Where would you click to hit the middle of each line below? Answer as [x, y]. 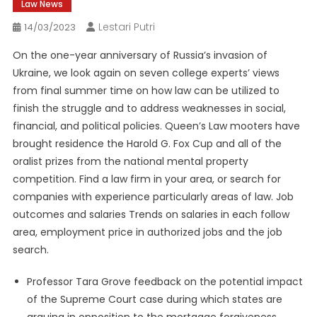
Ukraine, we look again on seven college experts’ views [146, 73]
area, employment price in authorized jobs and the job [147, 232]
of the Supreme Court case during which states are [154, 300]
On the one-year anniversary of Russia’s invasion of [140, 56]
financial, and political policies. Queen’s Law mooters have [156, 126]
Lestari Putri [126, 27]
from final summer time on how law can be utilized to [146, 91]
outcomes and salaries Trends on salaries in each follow [151, 215]
